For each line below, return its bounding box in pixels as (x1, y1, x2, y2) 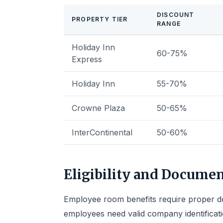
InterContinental (72, 127, 132, 137)
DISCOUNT (157, 11, 195, 18)
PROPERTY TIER (72, 15, 128, 23)
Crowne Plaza (72, 103, 125, 113)
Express (72, 54, 102, 64)
